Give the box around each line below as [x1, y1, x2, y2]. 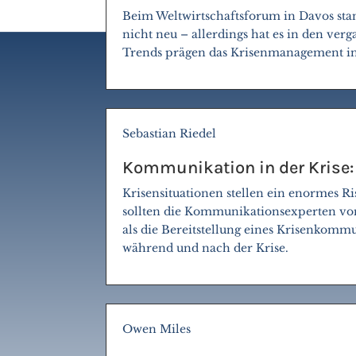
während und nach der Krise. [122, 240, 289, 255]
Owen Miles [122, 321, 192, 336]
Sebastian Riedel [122, 126, 217, 141]
